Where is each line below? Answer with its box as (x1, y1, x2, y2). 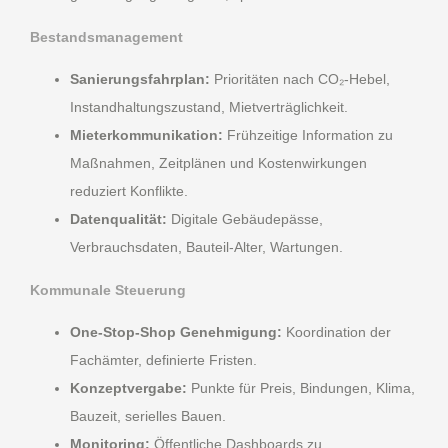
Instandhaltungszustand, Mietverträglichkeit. (70, 99, 348, 116)
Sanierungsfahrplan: (70, 71, 210, 88)
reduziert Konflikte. (70, 183, 188, 200)
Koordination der (282, 324, 391, 341)
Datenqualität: (70, 211, 167, 228)
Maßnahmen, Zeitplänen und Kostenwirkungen (70, 155, 367, 172)
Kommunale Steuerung (30, 281, 186, 298)
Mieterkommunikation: (70, 127, 223, 144)
